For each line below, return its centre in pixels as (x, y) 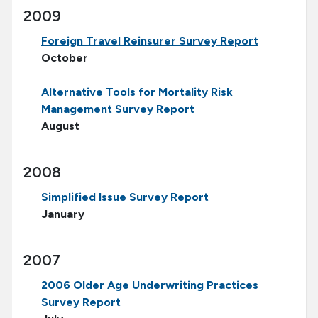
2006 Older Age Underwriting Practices (150, 285)
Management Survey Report (118, 109)
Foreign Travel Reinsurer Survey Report (150, 41)
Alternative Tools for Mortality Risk (137, 92)
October (65, 58)
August (60, 126)
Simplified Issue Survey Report (125, 197)
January (63, 214)
